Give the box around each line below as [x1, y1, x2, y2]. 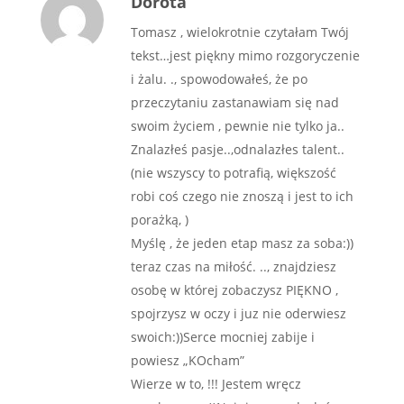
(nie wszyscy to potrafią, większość [131, 163, 336, 181]
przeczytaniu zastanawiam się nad [131, 93, 339, 111]
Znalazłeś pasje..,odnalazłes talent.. [131, 140, 344, 158]
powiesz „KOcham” [131, 351, 244, 369]
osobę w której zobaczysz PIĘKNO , [131, 280, 338, 298]
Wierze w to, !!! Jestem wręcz [131, 374, 301, 392]
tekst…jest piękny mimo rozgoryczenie [131, 46, 360, 64]
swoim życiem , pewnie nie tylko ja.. [131, 116, 344, 134]
